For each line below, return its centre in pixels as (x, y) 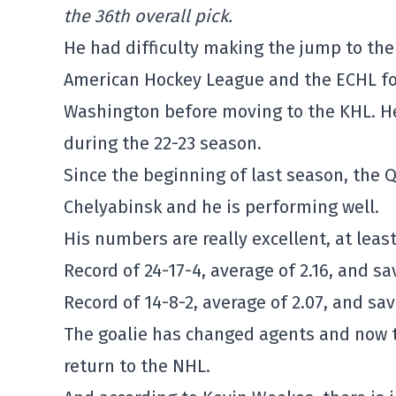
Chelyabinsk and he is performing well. (221, 207)
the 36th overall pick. (148, 16)
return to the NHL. (137, 366)
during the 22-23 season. (163, 143)
